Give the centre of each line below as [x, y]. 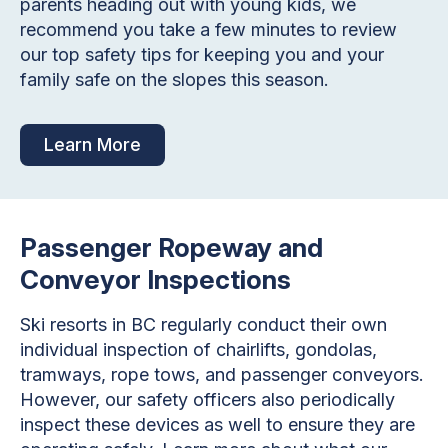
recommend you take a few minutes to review [208, 29]
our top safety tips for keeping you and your [202, 54]
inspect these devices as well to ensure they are [217, 424]
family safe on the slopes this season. [174, 79]
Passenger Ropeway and [171, 247]
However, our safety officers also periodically [207, 399]
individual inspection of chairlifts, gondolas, [198, 349]
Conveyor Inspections [155, 279]
